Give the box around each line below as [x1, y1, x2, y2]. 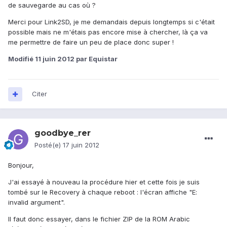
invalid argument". [8, 198, 65, 207]
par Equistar [74, 55, 118, 63]
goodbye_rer [34, 128, 91, 138]
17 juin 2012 [63, 141, 99, 149]
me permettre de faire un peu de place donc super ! [8, 38, 174, 47]
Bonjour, [8, 161, 34, 170]
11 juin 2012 [35, 55, 74, 63]
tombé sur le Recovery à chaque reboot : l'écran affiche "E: [8, 188, 197, 197]
